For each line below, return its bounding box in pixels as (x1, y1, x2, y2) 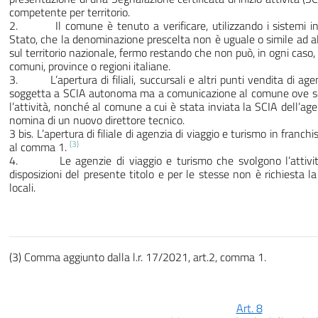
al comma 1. (9, 138, 70, 156)
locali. (9, 179, 35, 197)
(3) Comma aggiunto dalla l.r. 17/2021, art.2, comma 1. (9, 248, 266, 266)
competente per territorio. (9, 4, 130, 21)
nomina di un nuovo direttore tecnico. (9, 111, 185, 129)
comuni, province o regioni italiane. (9, 57, 170, 75)
